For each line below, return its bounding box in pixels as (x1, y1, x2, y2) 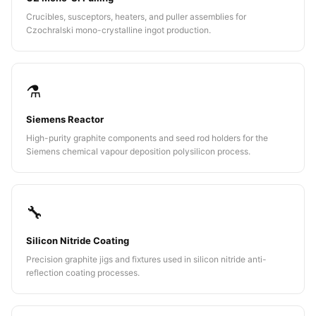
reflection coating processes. (26, 267, 140, 278)
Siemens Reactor (26, 114, 104, 125)
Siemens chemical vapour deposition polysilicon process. (26, 146, 250, 157)
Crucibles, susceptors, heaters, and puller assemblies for (26, 11, 246, 22)
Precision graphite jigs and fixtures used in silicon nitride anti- (26, 254, 267, 265)
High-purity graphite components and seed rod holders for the (26, 133, 268, 143)
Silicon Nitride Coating (26, 235, 129, 246)
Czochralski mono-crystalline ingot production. (26, 25, 211, 35)
